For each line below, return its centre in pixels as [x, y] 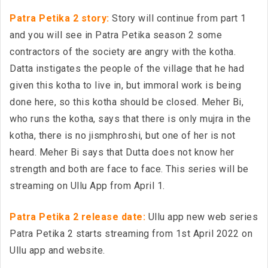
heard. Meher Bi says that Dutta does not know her [122, 152]
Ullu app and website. [57, 250]
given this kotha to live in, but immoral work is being [125, 85]
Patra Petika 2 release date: [77, 217]
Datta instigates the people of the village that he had [127, 68]
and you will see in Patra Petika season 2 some [116, 35]
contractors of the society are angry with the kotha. [123, 52]
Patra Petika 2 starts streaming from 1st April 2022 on [131, 234]
